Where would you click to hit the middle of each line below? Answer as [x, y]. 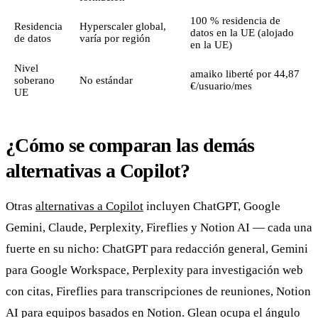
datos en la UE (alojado [242, 32]
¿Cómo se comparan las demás [130, 145]
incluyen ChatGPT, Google [212, 206]
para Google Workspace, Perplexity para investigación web [154, 270]
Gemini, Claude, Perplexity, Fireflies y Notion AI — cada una [159, 227]
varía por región [115, 38]
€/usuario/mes [221, 86]
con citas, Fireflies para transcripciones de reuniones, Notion [158, 291]
